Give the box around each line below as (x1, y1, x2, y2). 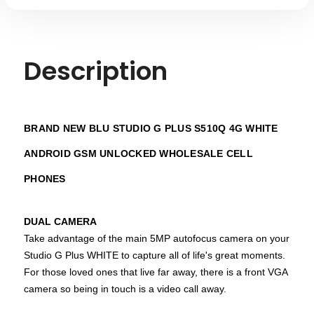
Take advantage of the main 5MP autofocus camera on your (24, 232, 289, 244)
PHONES (24, 172, 66, 184)
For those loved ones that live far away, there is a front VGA (24, 266, 287, 278)
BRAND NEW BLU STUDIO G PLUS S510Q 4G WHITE (24, 122, 278, 134)
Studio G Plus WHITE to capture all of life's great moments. (24, 249, 285, 261)
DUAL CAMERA (24, 215, 97, 227)
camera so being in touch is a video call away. (24, 282, 226, 294)
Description (24, 53, 168, 89)
